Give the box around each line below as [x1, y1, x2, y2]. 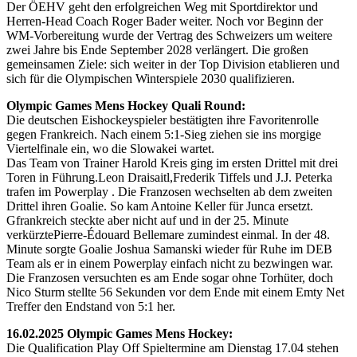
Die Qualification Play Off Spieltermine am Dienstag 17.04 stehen [6, 340, 339, 355]
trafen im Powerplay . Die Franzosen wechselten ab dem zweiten [6, 184, 332, 198]
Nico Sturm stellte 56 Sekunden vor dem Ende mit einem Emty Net [6, 284, 344, 299]
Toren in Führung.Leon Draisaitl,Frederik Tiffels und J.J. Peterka [6, 170, 332, 184]
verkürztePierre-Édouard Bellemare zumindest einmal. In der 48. [6, 227, 330, 241]
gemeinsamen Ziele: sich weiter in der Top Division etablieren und [6, 57, 339, 71]
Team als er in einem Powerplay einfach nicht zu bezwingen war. [6, 256, 333, 270]
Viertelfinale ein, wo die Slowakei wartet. [6, 141, 214, 155]
